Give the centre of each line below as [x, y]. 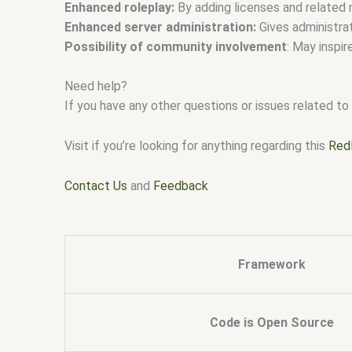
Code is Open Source [272, 323]
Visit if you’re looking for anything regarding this [195, 145]
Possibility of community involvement [176, 46]
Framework [272, 265]
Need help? [96, 86]
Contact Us [96, 185]
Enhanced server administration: [160, 27]
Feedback [181, 185]
